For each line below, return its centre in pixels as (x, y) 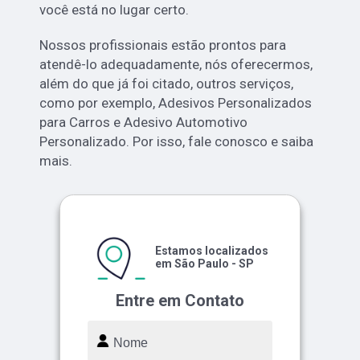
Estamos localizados (212, 250)
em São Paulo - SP (205, 263)
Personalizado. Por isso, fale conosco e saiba (177, 141)
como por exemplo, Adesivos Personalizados (176, 102)
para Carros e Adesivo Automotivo (144, 122)
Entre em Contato (180, 300)
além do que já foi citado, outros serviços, (167, 83)
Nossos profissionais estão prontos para (163, 45)
